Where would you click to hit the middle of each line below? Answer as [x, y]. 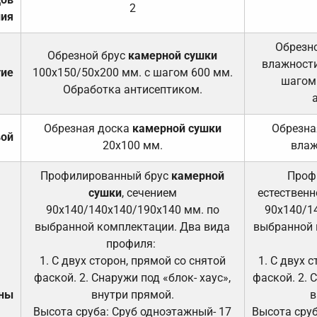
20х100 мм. [132, 145]
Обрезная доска [86, 128]
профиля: [133, 243]
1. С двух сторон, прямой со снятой [132, 260]
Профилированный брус [106, 175]
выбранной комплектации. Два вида [133, 226]
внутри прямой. [132, 294]
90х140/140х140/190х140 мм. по [132, 209]
